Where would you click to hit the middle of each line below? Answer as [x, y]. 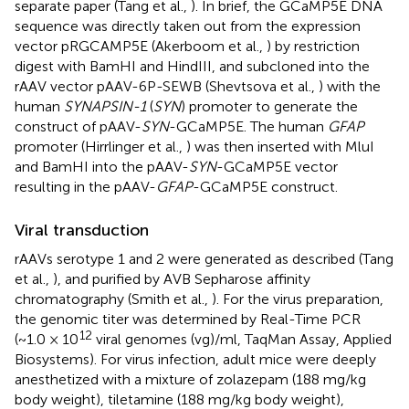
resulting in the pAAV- [85, 186]
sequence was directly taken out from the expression [188, 26]
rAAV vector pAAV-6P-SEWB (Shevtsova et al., [167, 86]
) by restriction [313, 46]
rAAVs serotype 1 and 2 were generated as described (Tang [204, 258]
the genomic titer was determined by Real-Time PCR [188, 319]
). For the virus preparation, [298, 299]
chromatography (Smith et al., [113, 299]
